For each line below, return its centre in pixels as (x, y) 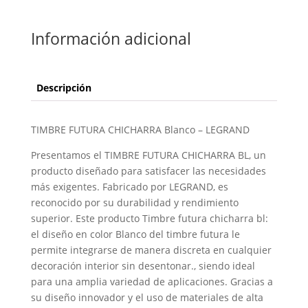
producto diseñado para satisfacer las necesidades (148, 171)
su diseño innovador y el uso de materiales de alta (147, 297)
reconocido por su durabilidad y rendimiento (134, 202)
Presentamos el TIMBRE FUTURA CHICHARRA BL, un (148, 155)
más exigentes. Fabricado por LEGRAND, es (129, 187)
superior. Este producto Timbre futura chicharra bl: (149, 218)
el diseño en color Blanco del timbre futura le (135, 234)
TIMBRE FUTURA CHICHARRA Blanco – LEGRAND (140, 130)
